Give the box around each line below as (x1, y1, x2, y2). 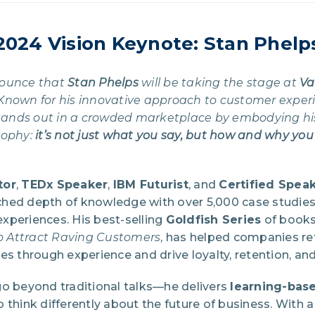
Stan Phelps (67, 76, 139, 90)
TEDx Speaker (21, 178, 108, 192)
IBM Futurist (112, 178, 188, 192)
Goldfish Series (165, 213, 262, 227)
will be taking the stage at (138, 76, 300, 90)
